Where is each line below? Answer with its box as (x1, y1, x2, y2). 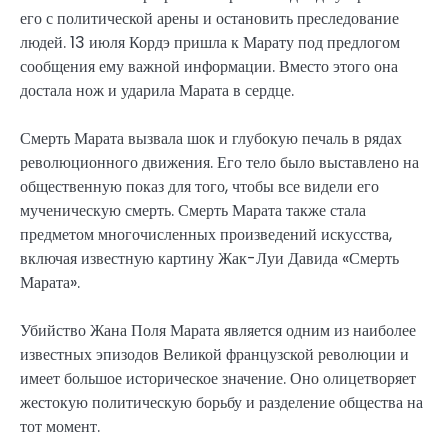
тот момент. (20, 414, 100, 438)
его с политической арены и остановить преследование (20, 6, 399, 30)
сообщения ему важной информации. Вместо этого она (20, 54, 398, 78)
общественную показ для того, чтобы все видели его (20, 174, 379, 198)
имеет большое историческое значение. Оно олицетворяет (20, 366, 416, 390)
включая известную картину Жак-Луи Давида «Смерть (20, 246, 399, 270)
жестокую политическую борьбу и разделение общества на (20, 390, 423, 414)
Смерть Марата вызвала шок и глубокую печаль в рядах (20, 126, 402, 150)
